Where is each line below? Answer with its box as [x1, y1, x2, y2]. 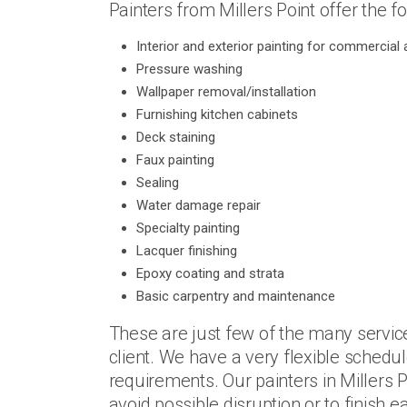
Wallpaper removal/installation [135, 84, 316, 100]
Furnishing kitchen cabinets [135, 106, 298, 123]
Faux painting [135, 152, 214, 168]
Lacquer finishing [135, 243, 237, 259]
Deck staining [135, 129, 215, 145]
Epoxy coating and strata [135, 265, 284, 282]
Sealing [135, 174, 179, 191]
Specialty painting [135, 220, 240, 236]
